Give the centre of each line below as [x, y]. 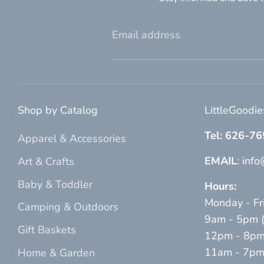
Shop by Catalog [58, 110]
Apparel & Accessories [72, 138]
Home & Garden [56, 253]
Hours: [220, 186]
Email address [146, 34]
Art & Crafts [46, 161]
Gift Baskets [47, 230]
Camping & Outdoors [68, 207]
